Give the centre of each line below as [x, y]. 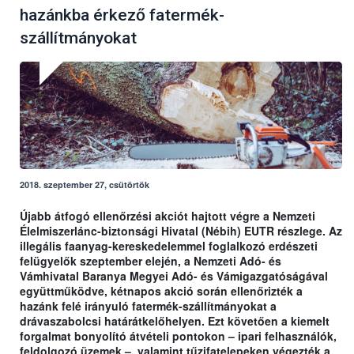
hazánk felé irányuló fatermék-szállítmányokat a [148, 306]
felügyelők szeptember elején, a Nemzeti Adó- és [151, 261]
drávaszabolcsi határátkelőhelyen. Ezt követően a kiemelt [175, 321]
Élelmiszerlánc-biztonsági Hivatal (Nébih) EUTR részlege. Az [181, 231]
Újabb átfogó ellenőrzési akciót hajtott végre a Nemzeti [168, 216]
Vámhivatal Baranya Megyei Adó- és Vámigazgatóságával [174, 276]
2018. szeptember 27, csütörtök [85, 185]
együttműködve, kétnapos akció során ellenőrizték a [161, 291]
